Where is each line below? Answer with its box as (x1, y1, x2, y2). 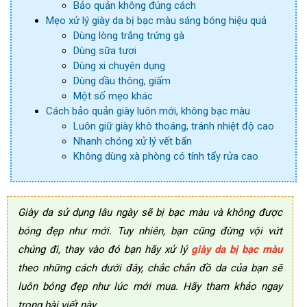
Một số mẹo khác (73, 90, 153, 102)
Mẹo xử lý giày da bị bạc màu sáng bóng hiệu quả (46, 14, 267, 27)
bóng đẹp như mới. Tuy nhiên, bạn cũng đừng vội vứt (18, 225, 282, 237)
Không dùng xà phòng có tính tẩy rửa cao (73, 150, 258, 162)
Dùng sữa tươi (73, 45, 136, 57)
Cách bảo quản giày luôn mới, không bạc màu (46, 105, 250, 117)
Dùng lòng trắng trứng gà (73, 29, 184, 42)
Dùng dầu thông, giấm (73, 75, 171, 87)
